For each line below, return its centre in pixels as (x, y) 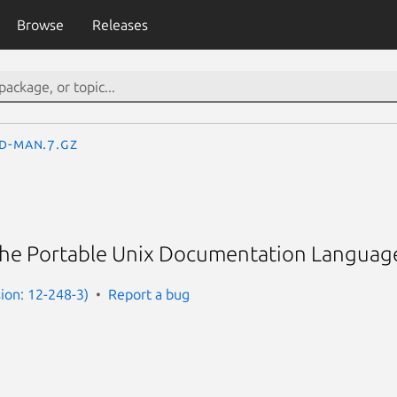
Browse (40, 25)
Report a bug (149, 294)
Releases (120, 25)
